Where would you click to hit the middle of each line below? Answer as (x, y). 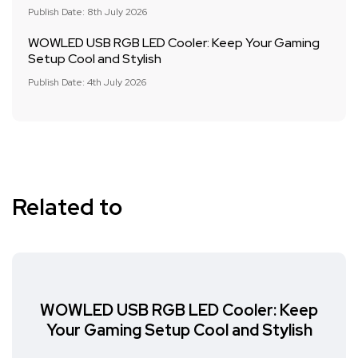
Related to (67, 207)
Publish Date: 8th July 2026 (88, 12)
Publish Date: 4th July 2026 (87, 82)
